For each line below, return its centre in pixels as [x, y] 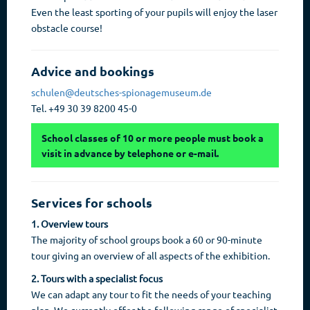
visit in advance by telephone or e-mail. [130, 153]
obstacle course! [67, 27]
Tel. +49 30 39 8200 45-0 [84, 108]
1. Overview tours [70, 223]
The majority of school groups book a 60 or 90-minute [147, 239]
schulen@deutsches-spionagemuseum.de [121, 92]
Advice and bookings [93, 71]
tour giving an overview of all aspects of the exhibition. [151, 255]
